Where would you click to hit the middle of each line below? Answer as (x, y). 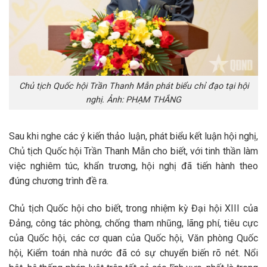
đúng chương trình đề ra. (59, 181)
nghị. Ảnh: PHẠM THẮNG (133, 100)
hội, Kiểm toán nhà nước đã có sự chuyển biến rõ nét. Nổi (133, 253)
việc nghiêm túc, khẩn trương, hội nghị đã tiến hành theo (133, 166)
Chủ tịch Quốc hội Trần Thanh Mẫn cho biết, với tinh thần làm (133, 151)
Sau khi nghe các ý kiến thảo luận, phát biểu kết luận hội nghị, (133, 136)
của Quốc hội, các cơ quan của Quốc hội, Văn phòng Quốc (133, 238)
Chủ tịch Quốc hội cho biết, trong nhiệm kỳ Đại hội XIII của (133, 209)
